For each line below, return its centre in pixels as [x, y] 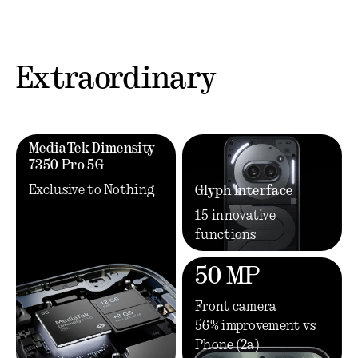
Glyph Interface [244, 191]
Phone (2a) [227, 345]
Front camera [236, 307]
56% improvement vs [255, 326]
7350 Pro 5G [66, 165]
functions [225, 235]
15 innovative [235, 216]
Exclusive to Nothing [92, 190]
